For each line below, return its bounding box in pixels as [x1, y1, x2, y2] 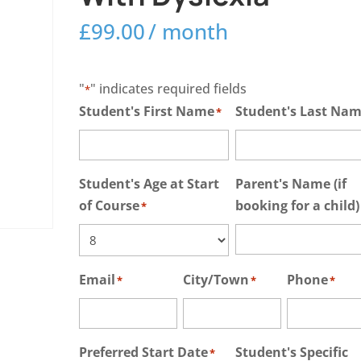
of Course [79, 197, 140, 215]
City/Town [183, 271, 250, 289]
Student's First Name [79, 102, 215, 121]
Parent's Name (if [234, 175, 346, 193]
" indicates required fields [90, 80, 247, 98]
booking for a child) [234, 197, 359, 215]
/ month [148, 17, 229, 47]
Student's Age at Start [79, 175, 220, 193]
